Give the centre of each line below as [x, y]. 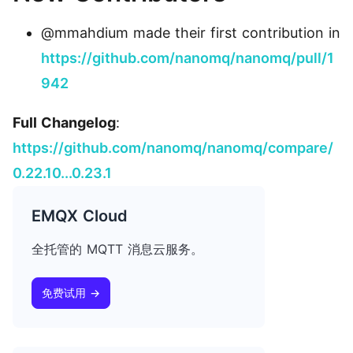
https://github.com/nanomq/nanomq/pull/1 [188, 58]
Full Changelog [64, 123]
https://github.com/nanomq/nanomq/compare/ [173, 148]
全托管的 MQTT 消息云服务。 [117, 249]
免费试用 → [71, 293]
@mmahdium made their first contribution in [191, 33]
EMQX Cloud [80, 216]
